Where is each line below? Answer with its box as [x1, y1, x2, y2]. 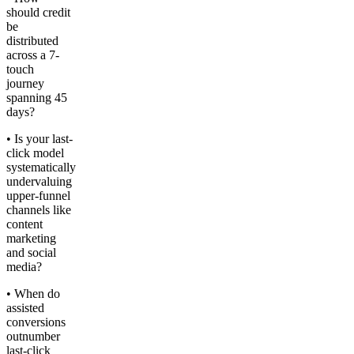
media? [6, 260, 42, 274]
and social [6, 246, 56, 260]
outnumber [6, 330, 60, 344]
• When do [6, 287, 60, 301]
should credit [6, 6, 70, 20]
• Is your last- [6, 132, 73, 146]
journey [6, 77, 44, 91]
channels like [6, 203, 71, 217]
